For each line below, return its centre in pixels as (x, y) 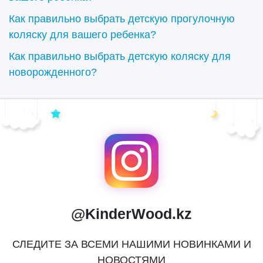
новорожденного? (53, 72)
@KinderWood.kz (131, 214)
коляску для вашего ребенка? (82, 35)
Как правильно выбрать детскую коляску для (120, 56)
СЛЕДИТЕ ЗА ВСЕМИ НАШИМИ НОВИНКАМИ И (131, 244)
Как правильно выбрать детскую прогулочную (122, 19)
